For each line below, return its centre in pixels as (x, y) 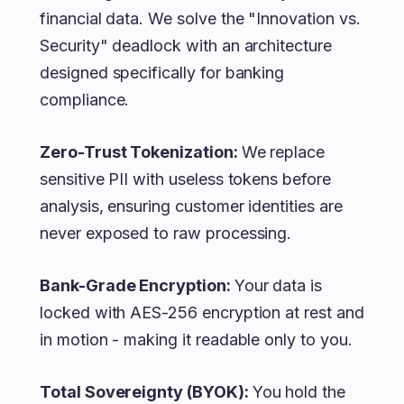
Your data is (278, 285)
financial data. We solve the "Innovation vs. (200, 18)
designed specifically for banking (162, 73)
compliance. (85, 100)
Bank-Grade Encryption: (137, 285)
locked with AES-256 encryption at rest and (202, 312)
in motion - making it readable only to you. (196, 340)
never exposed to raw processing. (166, 233)
